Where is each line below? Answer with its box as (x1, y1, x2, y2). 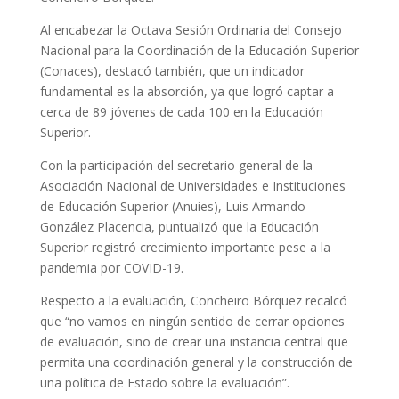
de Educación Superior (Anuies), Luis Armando (39, 198, 305, 215)
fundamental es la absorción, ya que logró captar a (39, 83, 334, 100)
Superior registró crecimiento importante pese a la (39, 239, 330, 256)
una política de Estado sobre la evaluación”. (39, 374, 289, 391)
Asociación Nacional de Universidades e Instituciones (39, 177, 346, 194)
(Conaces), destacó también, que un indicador (39, 62, 305, 79)
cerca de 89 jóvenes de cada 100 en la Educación (39, 103, 323, 120)
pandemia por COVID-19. (39, 259, 183, 276)
